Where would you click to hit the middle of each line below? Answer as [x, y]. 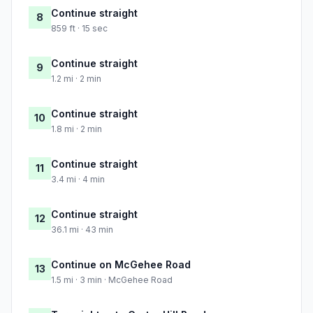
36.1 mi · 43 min [82, 230]
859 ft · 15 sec [79, 29]
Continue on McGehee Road [121, 265]
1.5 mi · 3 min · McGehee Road [112, 280]
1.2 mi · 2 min [76, 79]
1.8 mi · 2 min [77, 129]
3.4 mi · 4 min [78, 180]
